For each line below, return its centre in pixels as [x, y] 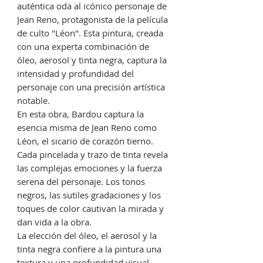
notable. [33, 101]
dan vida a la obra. [54, 222]
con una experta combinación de [83, 47]
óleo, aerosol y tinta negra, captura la [92, 60]
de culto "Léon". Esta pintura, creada [90, 33]
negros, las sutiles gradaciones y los [89, 195]
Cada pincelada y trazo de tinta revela [92, 155]
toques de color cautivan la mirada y [90, 209]
